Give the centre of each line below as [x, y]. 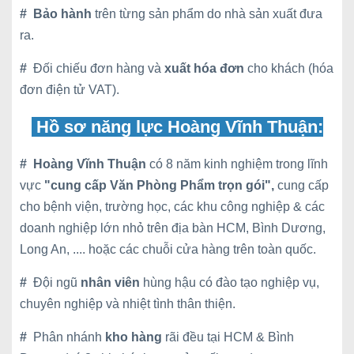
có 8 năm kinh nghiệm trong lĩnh [237, 164]
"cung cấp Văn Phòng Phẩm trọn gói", [161, 185]
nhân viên [110, 282]
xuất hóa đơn [204, 68]
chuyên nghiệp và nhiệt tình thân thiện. [128, 304]
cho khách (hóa [289, 68]
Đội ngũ [57, 282]
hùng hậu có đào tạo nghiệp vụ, [230, 282]
